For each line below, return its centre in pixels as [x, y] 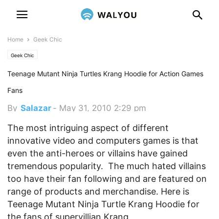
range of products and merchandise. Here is [98, 191]
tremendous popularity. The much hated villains [107, 166]
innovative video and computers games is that [103, 141]
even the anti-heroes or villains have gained [98, 153]
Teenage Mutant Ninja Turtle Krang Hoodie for [103, 204]
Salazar [36, 108]
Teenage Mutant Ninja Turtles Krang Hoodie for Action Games [105, 74]
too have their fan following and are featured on [107, 179]
